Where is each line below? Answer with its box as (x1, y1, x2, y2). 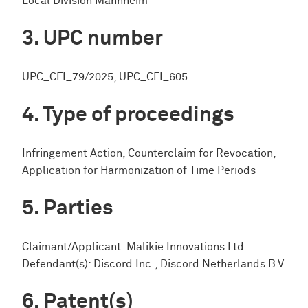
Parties (43, 197, 113, 219)
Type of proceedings (43, 104, 234, 126)
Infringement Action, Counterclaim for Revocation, (22, 147, 276, 159)
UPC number (43, 27, 163, 49)
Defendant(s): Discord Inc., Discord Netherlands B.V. (22, 258, 286, 270)
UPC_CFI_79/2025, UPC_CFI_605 (22, 71, 188, 83)
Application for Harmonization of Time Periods (22, 164, 256, 177)
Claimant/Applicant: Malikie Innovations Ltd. (22, 241, 247, 253)
